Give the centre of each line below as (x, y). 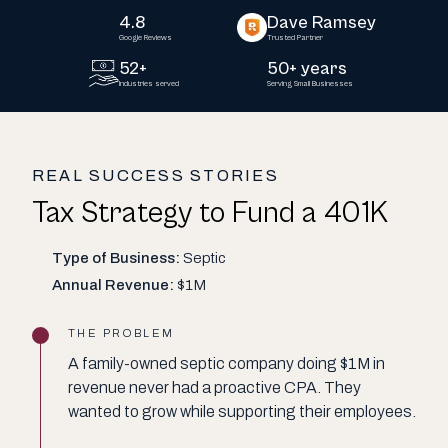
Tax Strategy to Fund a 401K (210, 212)
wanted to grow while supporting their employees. (242, 411)
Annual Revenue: (113, 284)
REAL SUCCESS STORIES (155, 175)
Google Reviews (145, 37)
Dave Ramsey (321, 22)
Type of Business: (116, 257)
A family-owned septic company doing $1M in (226, 363)
